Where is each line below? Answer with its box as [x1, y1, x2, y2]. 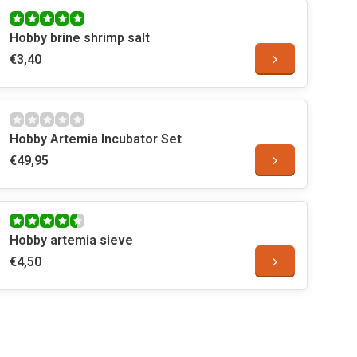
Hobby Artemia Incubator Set [10, 131, 182, 147]
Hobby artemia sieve [10, 233, 133, 248]
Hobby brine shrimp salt [10, 30, 150, 45]
